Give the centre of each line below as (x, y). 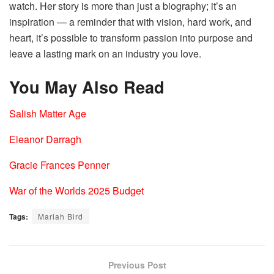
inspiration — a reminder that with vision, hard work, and (130, 22)
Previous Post (137, 265)
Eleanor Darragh (45, 139)
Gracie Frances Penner (59, 165)
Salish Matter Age (48, 114)
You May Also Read (87, 86)
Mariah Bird (61, 217)
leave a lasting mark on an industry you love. (105, 54)
